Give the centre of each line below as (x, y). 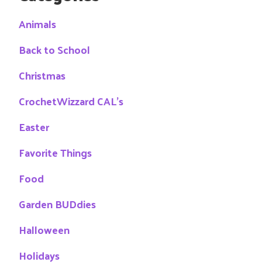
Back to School (54, 50)
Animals (37, 24)
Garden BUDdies (57, 204)
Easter (34, 127)
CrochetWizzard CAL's (71, 101)
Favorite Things (55, 153)
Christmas (42, 75)
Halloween (44, 230)
